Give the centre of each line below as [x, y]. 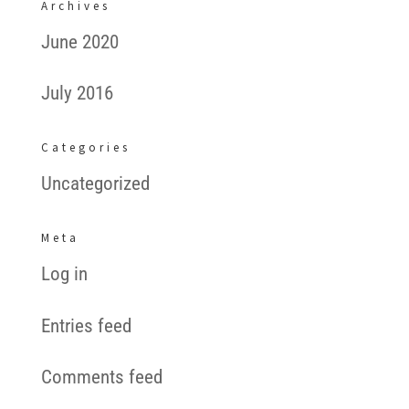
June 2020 [79, 42]
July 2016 [77, 93]
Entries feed [86, 325]
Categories [85, 147]
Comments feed [101, 377]
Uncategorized [95, 184]
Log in [64, 274]
